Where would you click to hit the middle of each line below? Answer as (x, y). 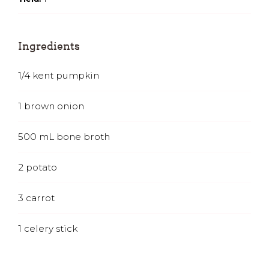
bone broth (83, 137)
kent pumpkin (66, 76)
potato (41, 168)
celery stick (51, 229)
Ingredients (49, 46)
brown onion (54, 106)
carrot (40, 198)
